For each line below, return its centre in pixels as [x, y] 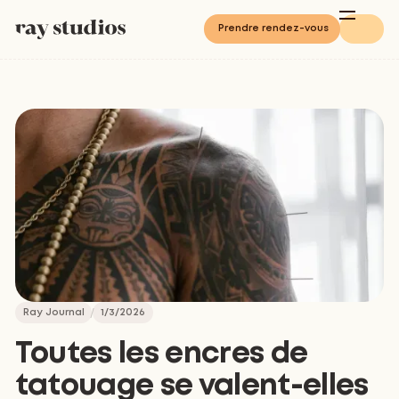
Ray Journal [53, 312]
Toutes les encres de [161, 354]
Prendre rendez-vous [273, 29]
